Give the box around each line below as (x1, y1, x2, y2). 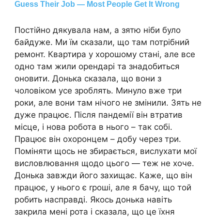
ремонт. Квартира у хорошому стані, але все (15, 49, 195, 60)
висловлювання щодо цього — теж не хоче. (15, 158, 194, 169)
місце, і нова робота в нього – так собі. (15, 122, 172, 132)
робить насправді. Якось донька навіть (15, 195, 172, 205)
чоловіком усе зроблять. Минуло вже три (15, 86, 182, 96)
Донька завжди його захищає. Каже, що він (15, 170, 192, 181)
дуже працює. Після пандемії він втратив (15, 110, 183, 120)
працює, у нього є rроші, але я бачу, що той (15, 183, 191, 193)
